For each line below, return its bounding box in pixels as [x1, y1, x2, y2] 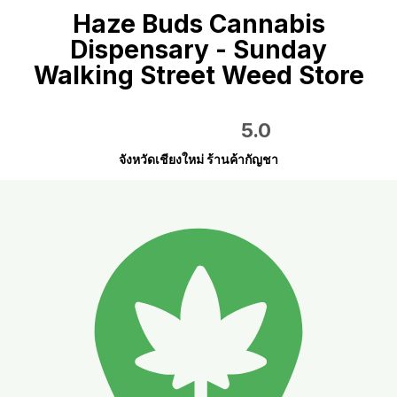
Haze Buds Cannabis [72, 8, 325, 39]
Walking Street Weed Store [33, 59, 364, 90]
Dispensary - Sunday [70, 34, 327, 65]
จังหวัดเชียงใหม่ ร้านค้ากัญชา [119, 151, 278, 167]
